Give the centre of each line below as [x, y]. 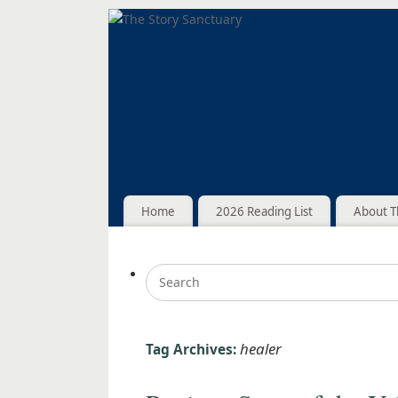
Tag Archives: [193, 350]
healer [261, 349]
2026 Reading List [264, 211]
